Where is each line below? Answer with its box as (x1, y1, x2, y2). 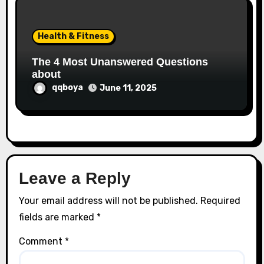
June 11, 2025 (99, 83, 157, 93)
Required (200, 195, 241, 206)
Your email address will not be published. (19, 195, 199, 206)
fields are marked (19, 212, 97, 223)
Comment (19, 236, 65, 247)
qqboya (51, 82, 83, 93)
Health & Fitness (37, 31, 109, 41)
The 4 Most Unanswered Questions (31, 56, 208, 68)
